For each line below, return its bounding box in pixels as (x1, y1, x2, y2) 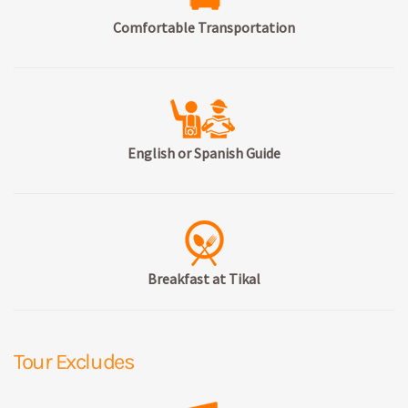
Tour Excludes (14, 348, 135, 374)
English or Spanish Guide (127, 143, 280, 162)
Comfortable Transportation (113, 17, 295, 36)
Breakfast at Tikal (148, 269, 260, 288)
